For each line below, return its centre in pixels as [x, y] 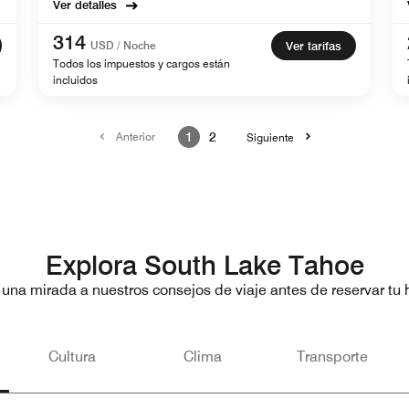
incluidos [75, 80]
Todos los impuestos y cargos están [142, 64]
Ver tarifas [314, 46]
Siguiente [270, 138]
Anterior [135, 137]
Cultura [72, 357]
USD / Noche [123, 46]
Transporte [333, 357]
